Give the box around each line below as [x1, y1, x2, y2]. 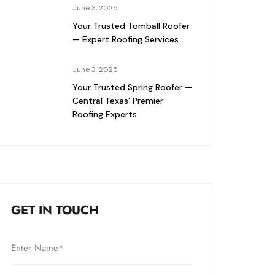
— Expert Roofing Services [72, 34, 179, 45]
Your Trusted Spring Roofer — [72, 82, 192, 93]
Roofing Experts [72, 109, 137, 120]
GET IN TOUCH [10, 201, 99, 219]
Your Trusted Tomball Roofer [72, 20, 190, 31]
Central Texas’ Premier [72, 95, 163, 106]
